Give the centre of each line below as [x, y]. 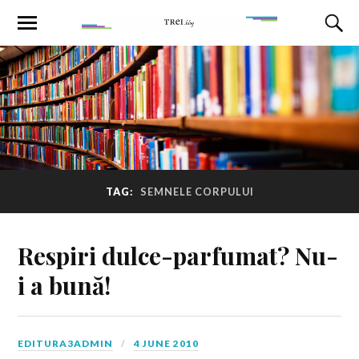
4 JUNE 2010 [167, 343]
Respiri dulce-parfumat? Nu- [178, 255]
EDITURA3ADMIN [66, 343]
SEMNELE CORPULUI [197, 192]
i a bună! [65, 284]
